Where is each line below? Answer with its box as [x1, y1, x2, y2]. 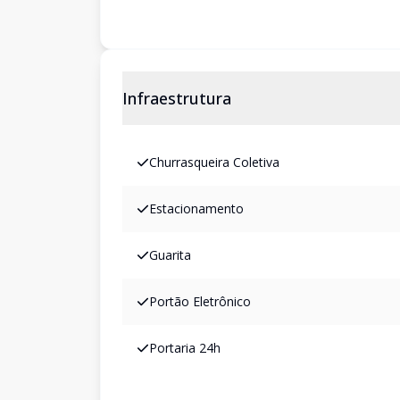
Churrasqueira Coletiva [149, 154, 279, 171]
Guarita [149, 246, 191, 263]
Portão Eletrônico [149, 293, 251, 310]
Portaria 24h [149, 339, 221, 356]
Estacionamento [149, 200, 244, 217]
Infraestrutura [122, 87, 231, 109]
